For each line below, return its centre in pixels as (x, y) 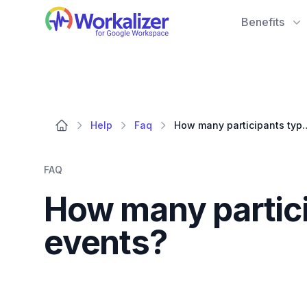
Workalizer (71, 13)
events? (106, 242)
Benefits (262, 22)
